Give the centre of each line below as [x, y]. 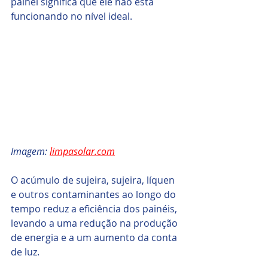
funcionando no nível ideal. [71, 16]
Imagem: [30, 151]
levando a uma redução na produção [95, 223]
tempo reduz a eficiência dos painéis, [95, 208]
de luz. [25, 252]
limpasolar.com [82, 151]
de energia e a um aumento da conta [95, 237]
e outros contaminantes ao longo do [95, 194]
